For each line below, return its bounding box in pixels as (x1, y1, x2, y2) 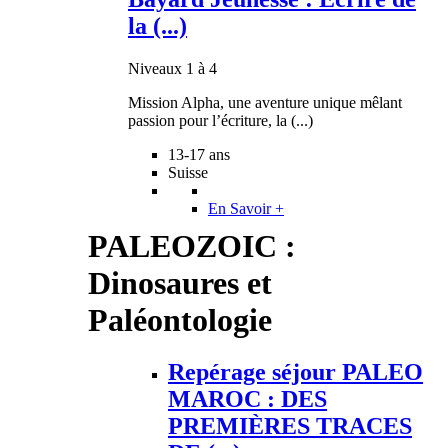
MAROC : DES (168, 385, 327, 412)
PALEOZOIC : (88, 227, 296, 264)
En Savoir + (208, 199, 284, 217)
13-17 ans (168, 145, 230, 163)
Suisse (168, 163, 208, 181)
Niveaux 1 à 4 (128, 59, 217, 77)
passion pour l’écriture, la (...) (128, 111, 313, 129)
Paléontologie (88, 301, 272, 338)
